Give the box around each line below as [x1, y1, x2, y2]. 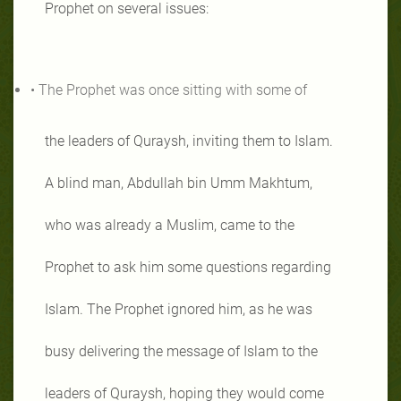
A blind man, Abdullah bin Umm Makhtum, [45, 174, 312, 192]
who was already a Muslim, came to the [45, 216, 294, 234]
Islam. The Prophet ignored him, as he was [45, 300, 312, 318]
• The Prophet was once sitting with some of [30, 81, 307, 98]
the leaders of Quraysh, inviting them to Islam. [45, 132, 333, 149]
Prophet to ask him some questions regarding [45, 258, 331, 276]
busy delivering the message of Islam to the [45, 342, 318, 360]
